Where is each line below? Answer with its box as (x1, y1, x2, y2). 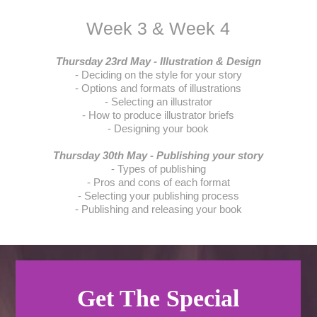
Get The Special (77, 285, 240, 312)
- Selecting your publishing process (77, 189, 239, 202)
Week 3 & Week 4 (86, 18, 231, 38)
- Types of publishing (110, 162, 206, 175)
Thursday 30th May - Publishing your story (53, 149, 264, 161)
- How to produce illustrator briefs (82, 108, 235, 121)
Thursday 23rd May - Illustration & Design (55, 54, 261, 67)
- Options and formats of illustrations (75, 81, 242, 94)
